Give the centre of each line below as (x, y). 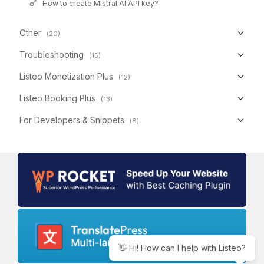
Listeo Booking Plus (57, 98)
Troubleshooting (52, 54)
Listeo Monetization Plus (66, 76)
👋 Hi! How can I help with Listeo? (182, 248)
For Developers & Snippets (72, 120)
